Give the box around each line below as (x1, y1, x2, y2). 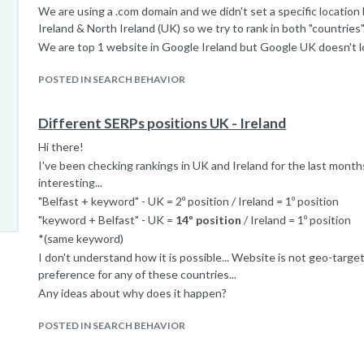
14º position (175, 213, 242, 227)
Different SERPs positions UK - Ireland (38, 115, 287, 132)
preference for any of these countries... (38, 267, 237, 281)
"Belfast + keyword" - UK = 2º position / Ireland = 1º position (38, 194, 340, 208)
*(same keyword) (38, 232, 124, 245)
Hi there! (38, 140, 84, 154)
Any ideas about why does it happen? (38, 286, 227, 300)
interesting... (38, 175, 103, 189)
